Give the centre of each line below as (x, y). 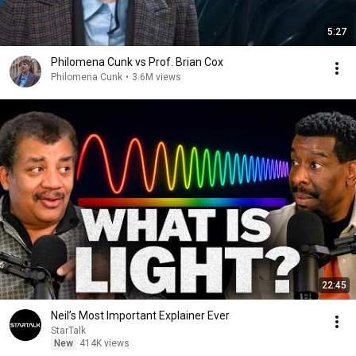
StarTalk (68, 331)
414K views (104, 343)
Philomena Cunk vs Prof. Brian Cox (137, 62)
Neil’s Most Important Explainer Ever (140, 315)
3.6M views (157, 77)
